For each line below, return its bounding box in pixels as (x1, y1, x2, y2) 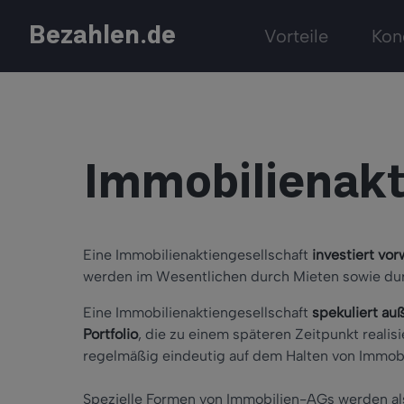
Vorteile (264, 25, 328, 47)
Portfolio (83, 326, 138, 344)
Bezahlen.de (29, 14, 176, 58)
